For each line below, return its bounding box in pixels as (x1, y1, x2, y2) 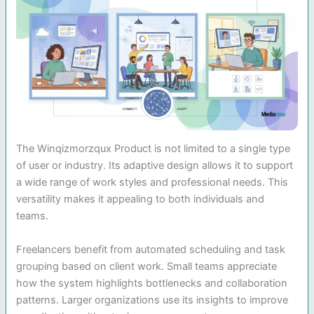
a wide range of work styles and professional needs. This (16, 176, 289, 189)
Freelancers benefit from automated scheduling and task (16, 243, 286, 256)
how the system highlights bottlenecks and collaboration (16, 276, 288, 289)
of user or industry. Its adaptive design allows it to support (16, 159, 294, 172)
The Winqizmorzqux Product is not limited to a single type (16, 142, 291, 156)
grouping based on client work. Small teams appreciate (16, 259, 278, 273)
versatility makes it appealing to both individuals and (16, 193, 265, 206)
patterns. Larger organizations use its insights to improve (16, 293, 289, 306)
